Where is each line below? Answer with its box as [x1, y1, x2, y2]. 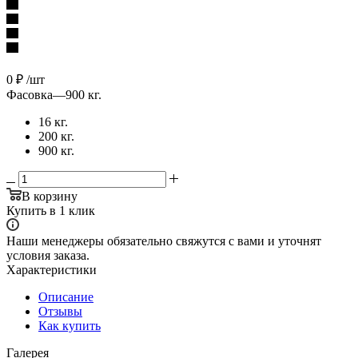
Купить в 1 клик [6, 203, 95, 217]
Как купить [38, 318, 101, 332]
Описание [38, 289, 93, 304]
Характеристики [6, 262, 97, 276]
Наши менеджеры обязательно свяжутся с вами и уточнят [6, 233, 321, 248]
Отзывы [38, 304, 82, 318]
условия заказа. [6, 248, 89, 262]
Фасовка [6, 87, 53, 101]
